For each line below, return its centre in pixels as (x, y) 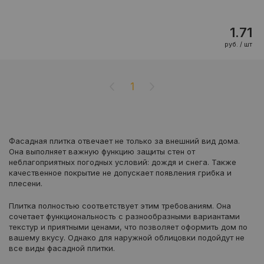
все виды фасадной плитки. (62, 248)
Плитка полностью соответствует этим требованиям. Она (120, 206)
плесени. (26, 184)
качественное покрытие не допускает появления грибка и (120, 173)
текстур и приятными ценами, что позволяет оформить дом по (128, 227)
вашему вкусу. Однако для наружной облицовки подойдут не (127, 238)
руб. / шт (238, 44)
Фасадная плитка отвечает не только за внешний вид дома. (124, 141)
